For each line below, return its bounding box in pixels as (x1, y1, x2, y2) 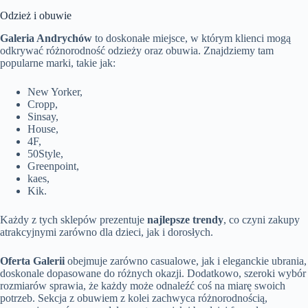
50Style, (27, 147, 63, 159)
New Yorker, (27, 85, 82, 98)
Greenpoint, (27, 159, 79, 172)
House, (27, 122, 58, 135)
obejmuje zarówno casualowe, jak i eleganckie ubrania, (65, 254, 307, 267)
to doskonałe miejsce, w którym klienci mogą (92, 32, 291, 44)
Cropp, (27, 98, 58, 110)
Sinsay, (27, 110, 58, 122)
